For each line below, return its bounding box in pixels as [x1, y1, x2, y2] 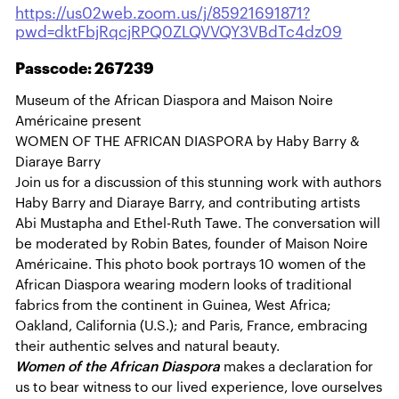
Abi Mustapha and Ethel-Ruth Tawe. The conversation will [15, 216, 381, 232]
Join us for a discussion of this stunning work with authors [15, 175, 382, 191]
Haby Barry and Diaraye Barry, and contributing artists [15, 196, 361, 211]
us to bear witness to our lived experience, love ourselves [15, 380, 383, 395]
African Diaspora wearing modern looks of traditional [15, 278, 353, 293]
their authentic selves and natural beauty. [15, 339, 284, 354]
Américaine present [15, 114, 142, 129]
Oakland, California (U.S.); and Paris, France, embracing [15, 319, 369, 334]
